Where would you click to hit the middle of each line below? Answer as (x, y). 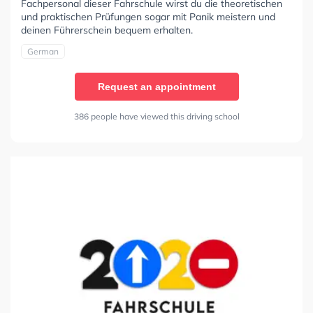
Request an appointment (156, 87)
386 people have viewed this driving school (156, 117)
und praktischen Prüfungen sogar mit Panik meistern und (148, 17)
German (43, 52)
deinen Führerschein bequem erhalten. (107, 30)
